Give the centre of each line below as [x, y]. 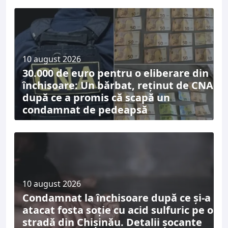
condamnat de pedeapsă [85, 110]
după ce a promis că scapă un [96, 97]
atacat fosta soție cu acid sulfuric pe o [118, 210]
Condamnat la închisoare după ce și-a [117, 197]
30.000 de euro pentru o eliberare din [116, 73]
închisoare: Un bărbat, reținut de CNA [118, 85]
